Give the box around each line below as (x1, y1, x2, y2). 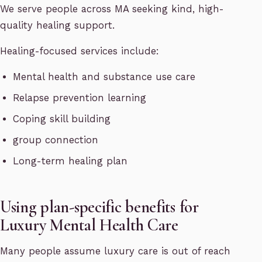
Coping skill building (13, 113, 111, 125)
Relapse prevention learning (13, 92, 147, 104)
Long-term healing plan (13, 156, 128, 167)
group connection (13, 135, 99, 146)
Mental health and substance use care (13, 71, 196, 83)
